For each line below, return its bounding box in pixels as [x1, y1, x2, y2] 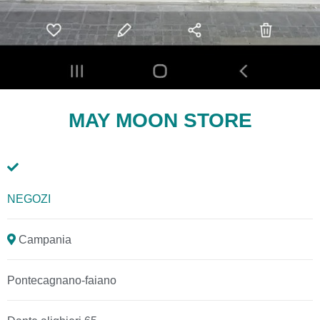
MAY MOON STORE [68, 109, 252, 131]
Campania [16, 233, 71, 246]
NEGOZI [7, 192, 51, 205]
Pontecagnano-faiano [7, 274, 116, 286]
